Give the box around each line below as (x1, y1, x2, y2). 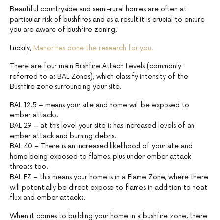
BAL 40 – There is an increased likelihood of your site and (10, 141, 192, 150)
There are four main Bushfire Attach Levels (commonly (10, 61, 181, 70)
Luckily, (10, 43, 33, 52)
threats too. (10, 162, 48, 171)
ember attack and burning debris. (10, 131, 116, 140)
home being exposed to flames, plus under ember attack (10, 152, 191, 161)
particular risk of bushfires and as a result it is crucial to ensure (10, 15, 205, 24)
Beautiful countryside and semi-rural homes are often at (10, 4, 187, 13)
